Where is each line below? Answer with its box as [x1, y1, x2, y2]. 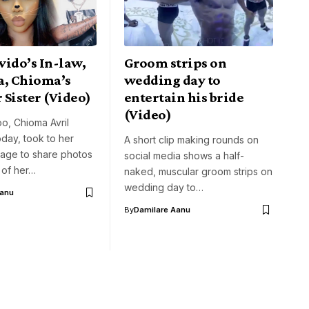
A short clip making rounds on [124, 134, 259, 146]
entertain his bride [124, 89, 244, 106]
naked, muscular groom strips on [124, 166, 272, 178]
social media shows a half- [124, 150, 244, 162]
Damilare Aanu [134, 205, 190, 215]
